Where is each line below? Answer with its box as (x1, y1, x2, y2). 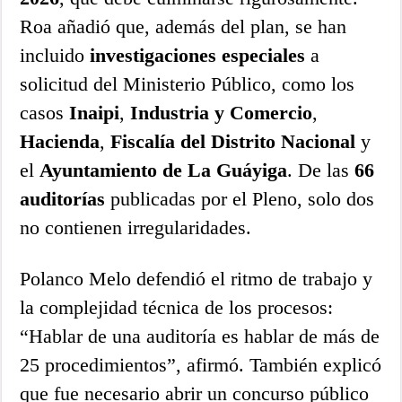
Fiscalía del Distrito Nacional (110, 129, 356, 153)
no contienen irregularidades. (20, 215, 252, 239)
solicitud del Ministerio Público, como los (20, 72, 355, 95)
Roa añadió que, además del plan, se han (20, 14, 347, 38)
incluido (20, 43, 91, 66)
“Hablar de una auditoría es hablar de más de (20, 324, 380, 347)
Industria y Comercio (130, 100, 313, 124)
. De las (287, 158, 355, 181)
